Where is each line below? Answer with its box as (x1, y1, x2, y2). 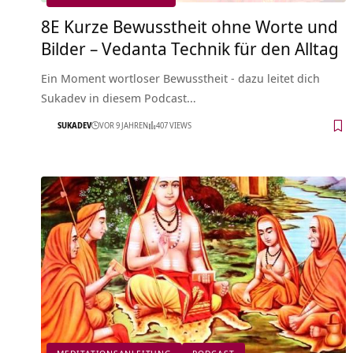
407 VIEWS (156, 120, 191, 132)
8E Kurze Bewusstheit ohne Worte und (41, 13, 338, 38)
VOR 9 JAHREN (99, 120, 148, 132)
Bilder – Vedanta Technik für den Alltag (41, 35, 339, 60)
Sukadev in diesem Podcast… (41, 89, 196, 106)
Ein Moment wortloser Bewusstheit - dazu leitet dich (41, 69, 320, 86)
